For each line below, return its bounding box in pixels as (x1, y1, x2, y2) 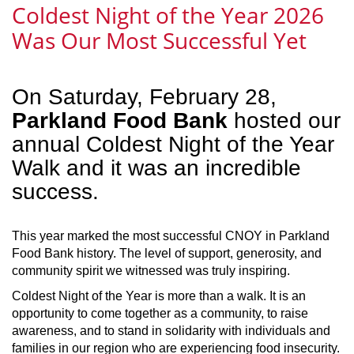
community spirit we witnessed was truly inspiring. (12, 264, 290, 277)
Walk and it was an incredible (12, 156, 301, 180)
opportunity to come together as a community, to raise (12, 307, 308, 320)
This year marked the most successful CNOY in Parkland (12, 229, 330, 243)
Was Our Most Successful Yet (12, 25, 307, 55)
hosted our (228, 108, 341, 133)
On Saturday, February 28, (12, 85, 277, 109)
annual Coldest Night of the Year (12, 132, 334, 156)
